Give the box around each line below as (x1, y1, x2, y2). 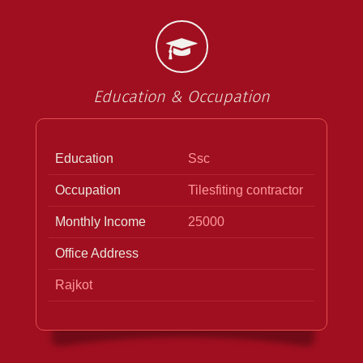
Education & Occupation (93, 84, 270, 110)
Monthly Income (55, 214, 146, 228)
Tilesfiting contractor (188, 182, 303, 197)
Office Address (55, 246, 139, 260)
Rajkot (55, 277, 92, 292)
